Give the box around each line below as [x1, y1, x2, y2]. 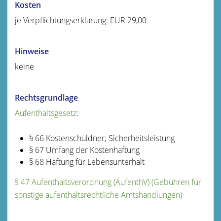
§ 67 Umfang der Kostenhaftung [29, 144, 140, 155]
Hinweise [15, 45, 49, 57]
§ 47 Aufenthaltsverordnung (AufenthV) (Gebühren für [15, 176, 201, 187]
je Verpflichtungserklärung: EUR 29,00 [15, 14, 147, 26]
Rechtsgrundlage [15, 92, 78, 103]
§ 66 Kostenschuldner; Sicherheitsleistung [29, 132, 175, 144]
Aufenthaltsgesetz [15, 107, 76, 118]
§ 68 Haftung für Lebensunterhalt [29, 156, 145, 167]
